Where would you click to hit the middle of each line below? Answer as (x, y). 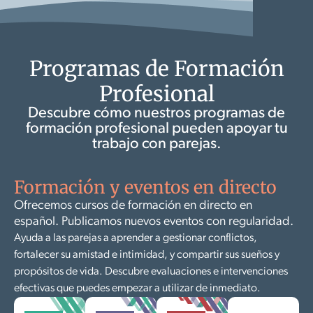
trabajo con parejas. (156, 144)
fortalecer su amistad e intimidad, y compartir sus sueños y (147, 255)
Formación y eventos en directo (145, 187)
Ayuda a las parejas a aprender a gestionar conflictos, (136, 238)
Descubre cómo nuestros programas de (156, 113)
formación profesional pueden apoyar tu (156, 129)
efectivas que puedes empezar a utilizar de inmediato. (137, 288)
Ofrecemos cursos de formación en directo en (133, 205)
